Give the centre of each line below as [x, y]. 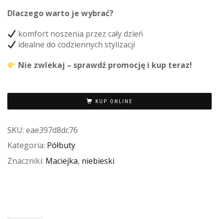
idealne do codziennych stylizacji [76, 45]
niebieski [98, 161]
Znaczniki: [26, 161]
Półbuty [61, 145]
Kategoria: [27, 145]
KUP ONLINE [114, 101]
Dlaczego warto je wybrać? [60, 13]
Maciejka [62, 161]
